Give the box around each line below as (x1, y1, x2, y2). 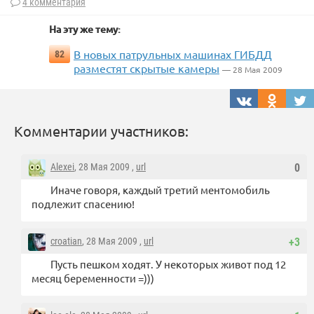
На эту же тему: (49, 22, 121, 36)
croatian (50, 235, 82, 247)
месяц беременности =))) (32, 271, 154, 285)
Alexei (50, 161, 74, 173)
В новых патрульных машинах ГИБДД (74, 47, 272, 62)
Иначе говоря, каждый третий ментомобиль (50, 183, 270, 197)
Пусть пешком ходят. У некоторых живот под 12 (50, 257, 286, 271)
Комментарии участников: (14, 122, 189, 140)
